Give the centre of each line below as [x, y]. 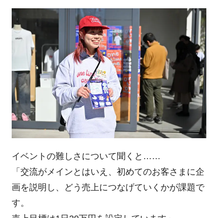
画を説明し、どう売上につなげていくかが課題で [108, 188]
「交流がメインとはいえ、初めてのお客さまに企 [108, 172]
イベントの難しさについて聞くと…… [86, 156]
